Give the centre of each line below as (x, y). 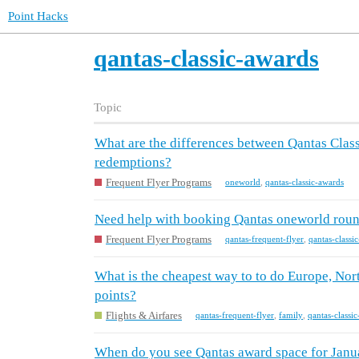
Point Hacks (38, 16)
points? (115, 296)
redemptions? (133, 163)
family (291, 315)
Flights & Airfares (144, 315)
